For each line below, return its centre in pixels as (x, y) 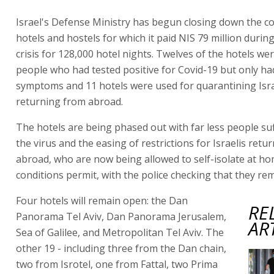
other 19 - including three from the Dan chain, (121, 248)
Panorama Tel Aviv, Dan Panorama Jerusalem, (121, 216)
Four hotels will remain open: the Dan (102, 200)
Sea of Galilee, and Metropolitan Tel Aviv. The (120, 232)
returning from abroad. (69, 101)
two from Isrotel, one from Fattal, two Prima (117, 264)
